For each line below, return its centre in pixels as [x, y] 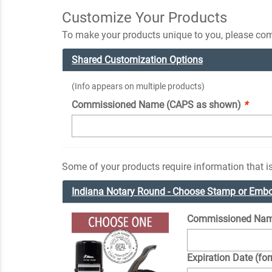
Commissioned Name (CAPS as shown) [158, 104]
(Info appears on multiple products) [138, 86]
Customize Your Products [144, 17]
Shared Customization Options [137, 59]
